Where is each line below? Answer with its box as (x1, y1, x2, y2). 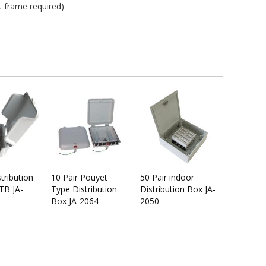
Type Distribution (51, 183, 117, 195)
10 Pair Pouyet (51, 172, 107, 183)
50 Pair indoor (140, 172, 194, 183)
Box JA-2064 (51, 195, 99, 207)
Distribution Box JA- (140, 183, 216, 195)
